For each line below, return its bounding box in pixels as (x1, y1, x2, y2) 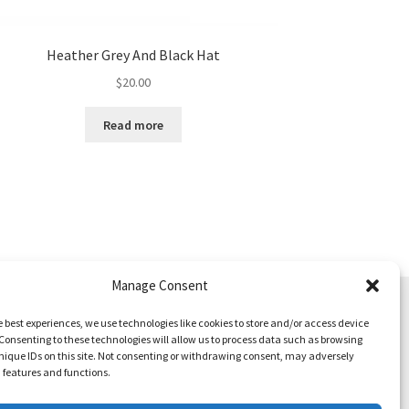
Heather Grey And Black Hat (47, 46, 221, 65)
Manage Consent (110, 277, 208, 294)
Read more (103, 116, 164, 133)
